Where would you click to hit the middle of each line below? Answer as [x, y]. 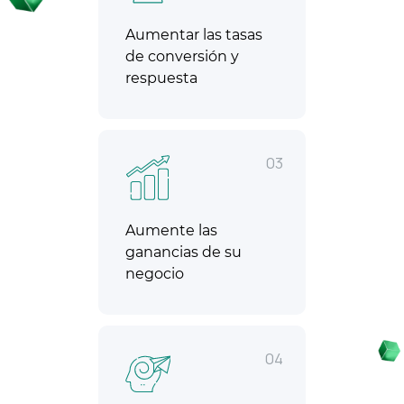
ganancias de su [184, 252]
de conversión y [182, 57]
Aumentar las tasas [194, 35]
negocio [155, 274]
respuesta [161, 78]
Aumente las [171, 231]
